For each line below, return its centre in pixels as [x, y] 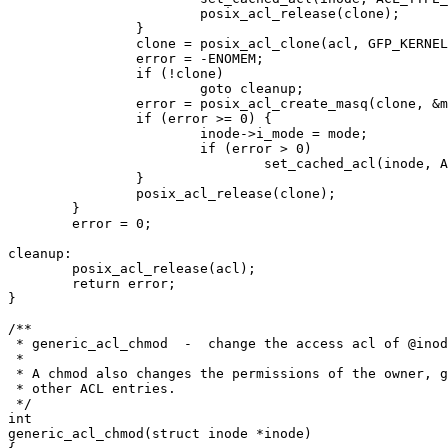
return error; [40, 283]
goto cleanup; [104, 88]
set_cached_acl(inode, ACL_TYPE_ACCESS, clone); [136, 163]
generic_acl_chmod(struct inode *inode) [160, 433]
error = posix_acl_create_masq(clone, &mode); [72, 103]
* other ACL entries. [92, 388]
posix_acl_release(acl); [40, 268]
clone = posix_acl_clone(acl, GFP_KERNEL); [72, 43]
